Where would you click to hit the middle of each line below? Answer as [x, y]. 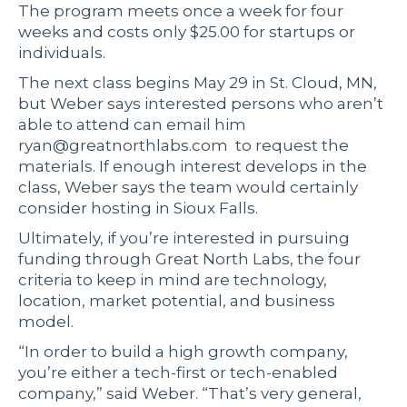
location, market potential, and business [177, 301]
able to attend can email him [132, 125]
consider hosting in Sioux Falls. [138, 208]
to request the [290, 146]
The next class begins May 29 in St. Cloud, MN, [198, 83]
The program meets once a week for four [181, 11]
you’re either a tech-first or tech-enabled [178, 373]
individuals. [62, 53]
